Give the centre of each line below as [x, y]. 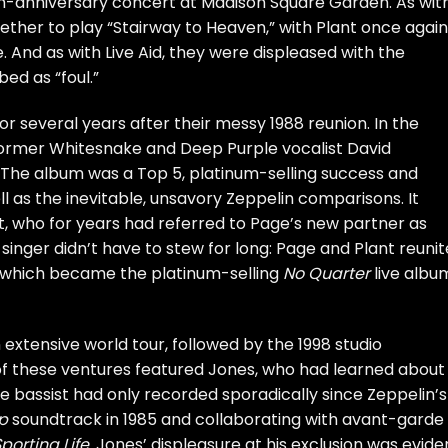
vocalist [312, 148]
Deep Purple [229, 148]
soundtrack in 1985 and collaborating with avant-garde [226, 419]
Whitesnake [95, 148]
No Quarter [326, 273]
